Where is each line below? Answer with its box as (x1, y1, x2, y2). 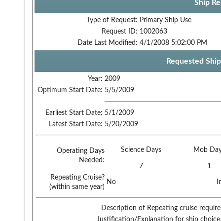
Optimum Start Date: (37, 86, 103, 94)
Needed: (79, 156, 105, 164)
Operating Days (57, 147, 105, 154)
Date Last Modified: (77, 39, 138, 46)
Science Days (120, 146, 161, 153)
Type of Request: (86, 16, 138, 24)
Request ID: (102, 28, 138, 35)
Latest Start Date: (49, 120, 103, 128)
